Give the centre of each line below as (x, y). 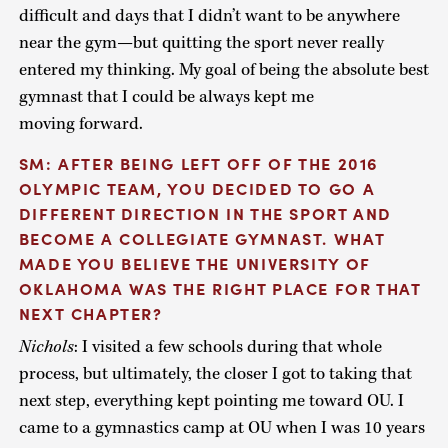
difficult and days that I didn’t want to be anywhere (209, 15)
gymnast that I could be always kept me (166, 96)
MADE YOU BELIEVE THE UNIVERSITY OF (194, 263)
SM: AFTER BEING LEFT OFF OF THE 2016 (198, 163)
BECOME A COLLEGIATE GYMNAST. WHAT (201, 238)
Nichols (46, 347)
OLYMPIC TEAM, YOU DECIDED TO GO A (197, 188)
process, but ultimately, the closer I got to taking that (215, 374)
